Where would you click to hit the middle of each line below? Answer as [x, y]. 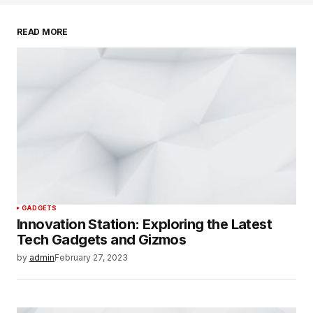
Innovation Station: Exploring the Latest [144, 224]
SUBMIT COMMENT [88, 40]
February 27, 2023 [91, 257]
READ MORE [42, 31]
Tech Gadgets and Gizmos [102, 239]
